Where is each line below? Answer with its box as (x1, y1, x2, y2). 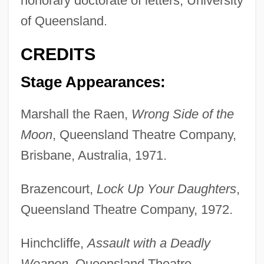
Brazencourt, (20, 181, 97, 196)
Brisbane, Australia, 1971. (20, 147, 167, 163)
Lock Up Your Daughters (96, 181, 236, 196)
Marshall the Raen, (20, 106, 131, 121)
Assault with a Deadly (87, 235, 210, 250)
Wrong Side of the (131, 106, 234, 121)
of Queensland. (20, 14, 107, 29)
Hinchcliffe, (20, 235, 87, 250)
